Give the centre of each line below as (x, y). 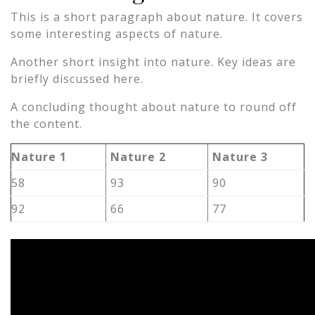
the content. (46, 124)
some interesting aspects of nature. (117, 34)
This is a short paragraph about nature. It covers (157, 17)
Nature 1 (39, 157)
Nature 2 (139, 157)
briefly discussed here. (77, 79)
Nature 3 (240, 157)
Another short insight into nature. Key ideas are (153, 62)
